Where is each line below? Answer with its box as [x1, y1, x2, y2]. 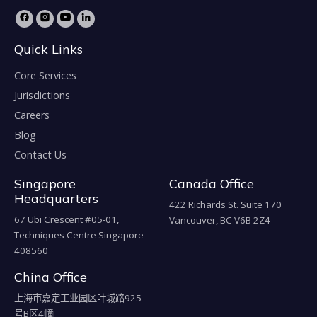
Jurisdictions [14, 88, 70, 103]
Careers [14, 108, 50, 122]
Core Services [14, 69, 76, 83]
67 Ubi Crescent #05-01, [14, 213, 119, 226]
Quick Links [14, 41, 83, 58]
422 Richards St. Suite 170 [169, 198, 282, 212]
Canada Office [169, 175, 254, 192]
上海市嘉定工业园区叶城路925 [14, 292, 142, 305]
